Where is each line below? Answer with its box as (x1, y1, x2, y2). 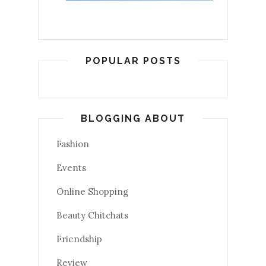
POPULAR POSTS (85, 55, 181, 67)
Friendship (56, 233, 102, 245)
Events (56, 162, 86, 174)
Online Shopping (56, 186, 128, 198)
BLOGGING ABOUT (81, 113, 185, 125)
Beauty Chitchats (56, 210, 128, 221)
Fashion (56, 138, 89, 150)
